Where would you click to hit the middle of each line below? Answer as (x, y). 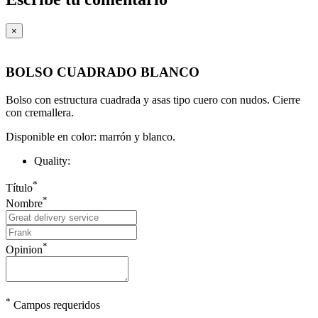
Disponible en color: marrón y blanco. (91, 136)
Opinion (24, 249)
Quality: (52, 160)
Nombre (24, 204)
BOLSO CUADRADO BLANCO (103, 72)
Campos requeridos (55, 305)
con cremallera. (40, 112)
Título (19, 187)
